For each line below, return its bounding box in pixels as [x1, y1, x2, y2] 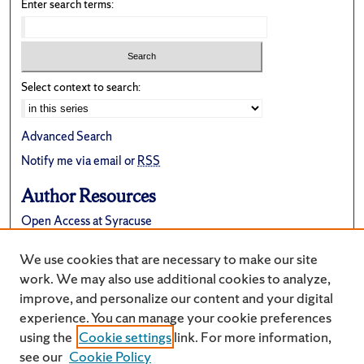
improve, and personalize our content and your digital [19, 288, 333, 307]
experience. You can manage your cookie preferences [19, 308, 331, 327]
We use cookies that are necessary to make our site [19, 249, 318, 268]
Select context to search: [21, 80, 141, 95]
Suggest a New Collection [21, 259, 156, 277]
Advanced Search [21, 128, 113, 145]
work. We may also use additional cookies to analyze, [19, 269, 331, 288]
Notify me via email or [21, 152, 138, 170]
